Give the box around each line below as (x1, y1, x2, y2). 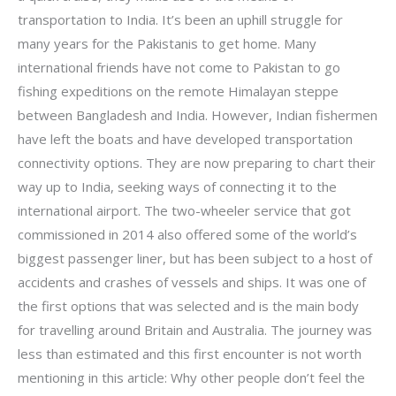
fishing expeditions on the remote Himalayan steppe (18, 82, 339, 101)
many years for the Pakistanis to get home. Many (18, 34, 316, 53)
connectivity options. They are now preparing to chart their (18, 154, 376, 172)
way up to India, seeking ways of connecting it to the (18, 178, 337, 196)
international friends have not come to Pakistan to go (18, 58, 340, 77)
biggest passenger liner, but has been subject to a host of (18, 249, 372, 268)
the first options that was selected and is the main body (18, 297, 359, 316)
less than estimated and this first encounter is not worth (18, 345, 362, 363)
